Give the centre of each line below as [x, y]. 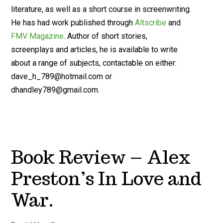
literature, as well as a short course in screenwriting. [101, 9]
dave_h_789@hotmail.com [57, 76]
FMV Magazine [38, 36]
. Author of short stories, [106, 36]
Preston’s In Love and [107, 178]
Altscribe [151, 23]
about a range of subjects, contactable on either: [94, 63]
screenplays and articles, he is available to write [95, 50]
